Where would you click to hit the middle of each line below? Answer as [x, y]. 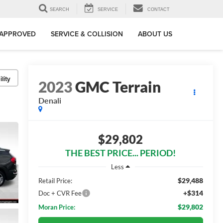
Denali [50, 101]
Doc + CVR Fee [60, 193]
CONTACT [159, 10]
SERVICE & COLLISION [87, 34]
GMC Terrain [118, 87]
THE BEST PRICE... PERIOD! [121, 153]
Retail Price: [55, 180]
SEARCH [59, 10]
